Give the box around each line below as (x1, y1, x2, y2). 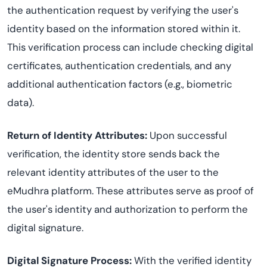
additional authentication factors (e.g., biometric (7, 77, 232, 91)
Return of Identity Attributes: (7, 129, 147, 142)
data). (7, 96, 34, 109)
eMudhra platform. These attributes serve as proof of (7, 184, 254, 197)
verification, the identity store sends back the (7, 147, 220, 160)
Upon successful (147, 129, 227, 142)
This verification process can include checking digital (7, 41, 253, 54)
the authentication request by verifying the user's (7, 4, 238, 17)
